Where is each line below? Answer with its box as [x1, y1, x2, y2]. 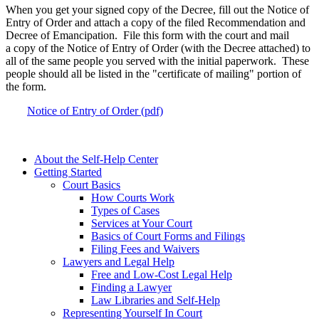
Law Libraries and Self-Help [91, 294, 220, 307]
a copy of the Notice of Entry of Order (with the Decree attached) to [6, 42, 310, 55]
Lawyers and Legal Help [63, 256, 174, 268]
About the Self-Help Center [34, 153, 158, 166]
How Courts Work [91, 192, 174, 204]
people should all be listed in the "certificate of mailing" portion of [6, 68, 301, 80]
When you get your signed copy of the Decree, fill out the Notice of [6, 4, 309, 16]
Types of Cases [91, 204, 159, 217]
